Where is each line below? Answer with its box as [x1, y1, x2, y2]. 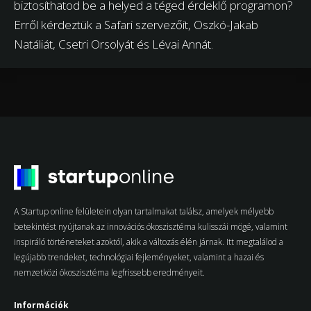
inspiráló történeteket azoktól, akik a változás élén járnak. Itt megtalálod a [14, 235, 283, 248]
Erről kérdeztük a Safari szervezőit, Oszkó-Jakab [14, 16, 258, 33]
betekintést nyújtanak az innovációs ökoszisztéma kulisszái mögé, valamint [14, 220, 287, 233]
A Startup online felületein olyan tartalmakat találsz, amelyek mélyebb [14, 205, 274, 217]
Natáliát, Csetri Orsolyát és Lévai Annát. [14, 35, 213, 52]
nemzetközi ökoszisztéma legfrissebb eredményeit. [14, 266, 205, 278]
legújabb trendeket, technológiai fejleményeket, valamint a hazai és [14, 251, 264, 263]
